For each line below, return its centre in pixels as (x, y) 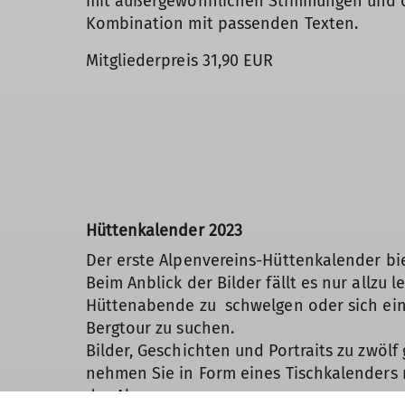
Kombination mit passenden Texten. (222, 24)
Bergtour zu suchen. (160, 328)
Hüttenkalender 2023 (164, 230)
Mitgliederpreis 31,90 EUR (179, 61)
